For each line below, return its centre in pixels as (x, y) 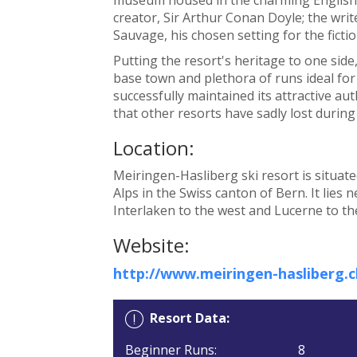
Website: (151, 245)
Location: (153, 147)
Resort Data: (189, 318)
